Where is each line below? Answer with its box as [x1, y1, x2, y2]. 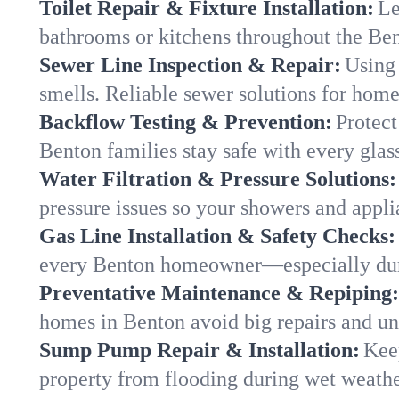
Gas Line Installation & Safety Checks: [39, 224, 395, 248]
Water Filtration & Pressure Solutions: [39, 167, 396, 191]
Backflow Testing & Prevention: [39, 110, 332, 134]
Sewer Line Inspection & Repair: [39, 53, 341, 77]
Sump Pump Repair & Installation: [39, 338, 360, 362]
